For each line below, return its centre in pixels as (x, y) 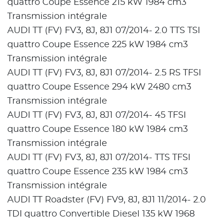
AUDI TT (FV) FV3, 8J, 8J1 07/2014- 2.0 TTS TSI (104, 31)
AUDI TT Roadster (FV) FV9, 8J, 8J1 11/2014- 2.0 (107, 200)
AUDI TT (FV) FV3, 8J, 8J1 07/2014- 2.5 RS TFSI (104, 73)
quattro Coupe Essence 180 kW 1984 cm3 (99, 130)
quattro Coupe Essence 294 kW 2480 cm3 (100, 87)
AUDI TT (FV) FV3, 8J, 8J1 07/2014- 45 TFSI (97, 116)
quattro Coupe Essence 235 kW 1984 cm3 (99, 172)
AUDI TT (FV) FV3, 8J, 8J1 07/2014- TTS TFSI (99, 158)
